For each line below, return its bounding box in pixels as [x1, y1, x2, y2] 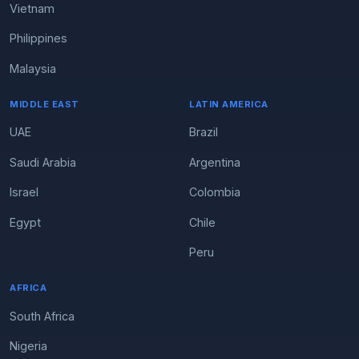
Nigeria [10, 339, 47, 353]
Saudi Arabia [10, 155, 76, 169]
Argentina [189, 155, 240, 169]
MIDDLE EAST [10, 98, 79, 110]
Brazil [189, 125, 218, 139]
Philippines [10, 31, 67, 45]
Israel [10, 185, 38, 199]
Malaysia [10, 61, 56, 75]
